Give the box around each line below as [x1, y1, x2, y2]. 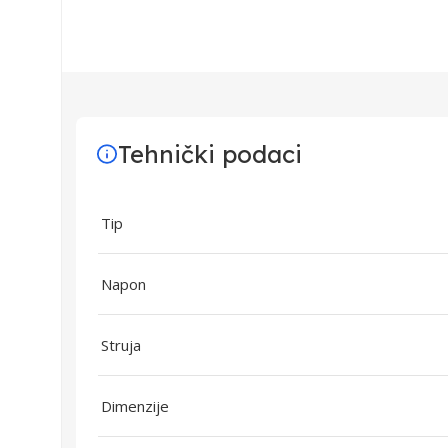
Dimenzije [101, 396, 169, 416]
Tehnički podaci [118, 139, 302, 169]
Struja [101, 335, 141, 355]
